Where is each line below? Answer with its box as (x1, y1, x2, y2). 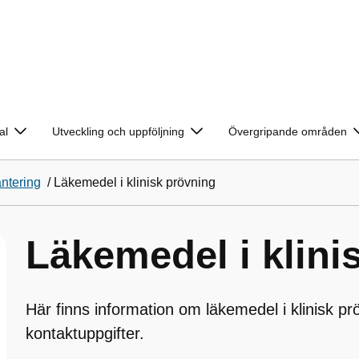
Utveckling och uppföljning (52, 125, 184, 138)
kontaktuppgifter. (26, 325, 144, 342)
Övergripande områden (228, 125, 347, 138)
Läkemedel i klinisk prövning (54, 175, 216, 189)
